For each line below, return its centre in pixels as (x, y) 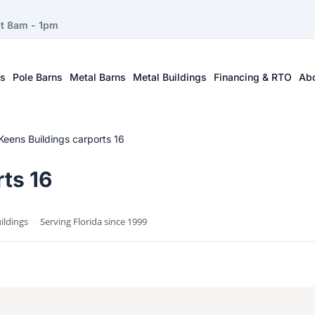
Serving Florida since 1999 (92, 221)
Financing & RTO (253, 77)
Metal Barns (98, 77)
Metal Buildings (170, 77)
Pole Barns (38, 77)
